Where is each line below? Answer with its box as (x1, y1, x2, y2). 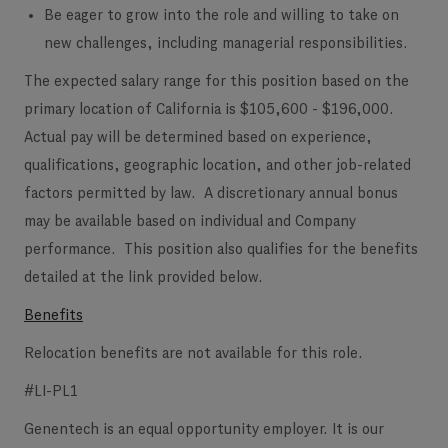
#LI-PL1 (24, 384, 82, 400)
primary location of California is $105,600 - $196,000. (24, 102, 394, 118)
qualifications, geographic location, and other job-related (24, 158, 411, 174)
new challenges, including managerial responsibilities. (44, 36, 412, 52)
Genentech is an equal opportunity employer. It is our (24, 422, 384, 438)
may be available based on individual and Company (24, 214, 356, 230)
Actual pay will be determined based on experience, (24, 130, 372, 146)
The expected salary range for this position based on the (24, 74, 409, 90)
